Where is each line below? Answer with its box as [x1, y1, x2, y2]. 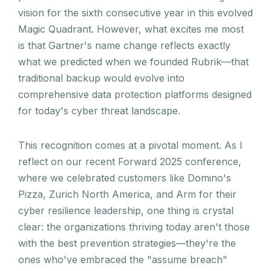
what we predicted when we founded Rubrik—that [18, 55, 249, 68]
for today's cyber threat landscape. [18, 104, 180, 117]
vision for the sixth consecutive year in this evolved [18, 6, 253, 19]
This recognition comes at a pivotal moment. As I [18, 139, 243, 151]
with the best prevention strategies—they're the [18, 237, 236, 249]
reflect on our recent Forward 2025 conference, [18, 155, 241, 168]
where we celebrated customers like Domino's [18, 171, 231, 184]
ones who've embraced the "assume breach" [18, 253, 227, 266]
